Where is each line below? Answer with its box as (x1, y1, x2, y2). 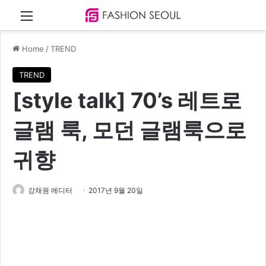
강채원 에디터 (28, 186, 72, 195)
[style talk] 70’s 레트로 (12, 87, 242, 114)
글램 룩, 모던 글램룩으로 (12, 117, 246, 144)
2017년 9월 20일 (88, 186, 143, 195)
